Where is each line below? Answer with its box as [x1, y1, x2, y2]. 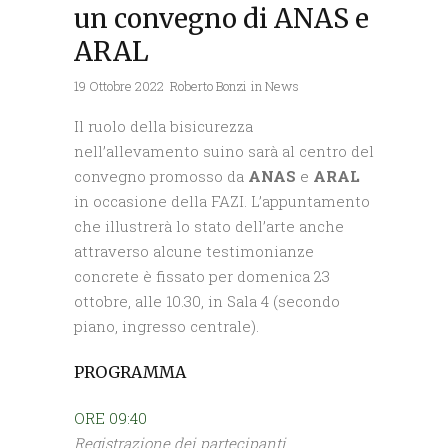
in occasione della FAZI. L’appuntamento [74, 191, 370, 212]
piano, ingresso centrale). [74, 316, 259, 337]
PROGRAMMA [74, 362, 186, 383]
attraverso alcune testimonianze [74, 241, 314, 262]
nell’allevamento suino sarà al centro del [74, 141, 374, 162]
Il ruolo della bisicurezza [74, 116, 253, 137]
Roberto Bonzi [170, 77, 247, 96]
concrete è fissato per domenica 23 [74, 266, 330, 287]
